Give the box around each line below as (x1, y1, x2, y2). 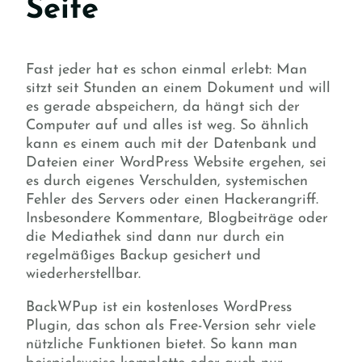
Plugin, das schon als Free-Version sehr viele (26, 318, 316, 334)
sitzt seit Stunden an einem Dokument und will (26, 80, 330, 96)
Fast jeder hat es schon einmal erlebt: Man (26, 61, 307, 78)
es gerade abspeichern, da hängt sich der (26, 99, 300, 115)
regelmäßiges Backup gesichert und (26, 247, 261, 263)
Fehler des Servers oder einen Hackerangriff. (26, 192, 318, 208)
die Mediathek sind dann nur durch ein (26, 229, 284, 245)
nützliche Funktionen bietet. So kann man (26, 336, 297, 352)
